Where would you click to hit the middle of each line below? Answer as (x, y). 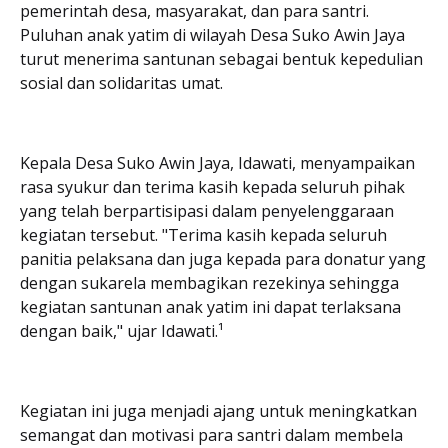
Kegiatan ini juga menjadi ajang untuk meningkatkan (218, 410)
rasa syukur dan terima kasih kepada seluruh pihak (212, 186)
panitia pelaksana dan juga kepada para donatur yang (223, 258)
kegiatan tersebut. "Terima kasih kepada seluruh (203, 234)
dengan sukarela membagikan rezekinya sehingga (209, 282)
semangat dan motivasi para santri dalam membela (211, 434)
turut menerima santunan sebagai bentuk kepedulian (221, 58)
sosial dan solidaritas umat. (121, 82)
